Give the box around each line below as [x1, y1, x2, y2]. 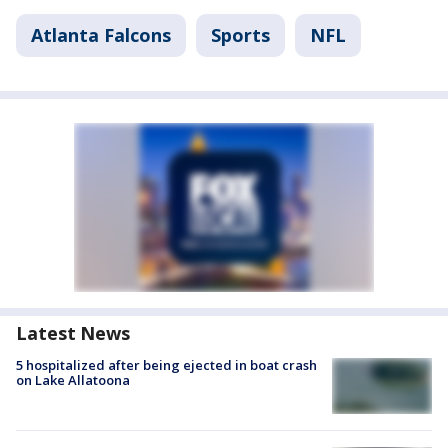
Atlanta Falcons [31, 22, 171, 47]
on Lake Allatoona [16, 370, 130, 389]
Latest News [16, 320, 130, 345]
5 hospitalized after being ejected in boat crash [16, 355, 317, 374]
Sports [211, 22, 270, 47]
